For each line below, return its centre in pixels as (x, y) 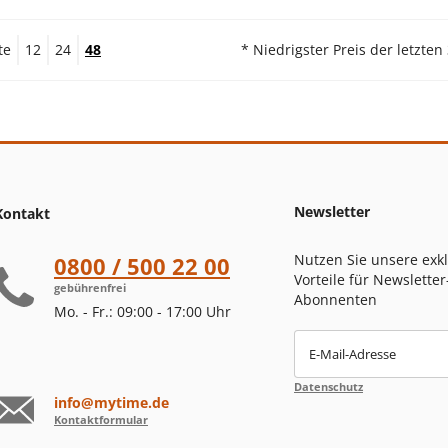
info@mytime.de (111, 403)
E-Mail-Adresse (352, 354)
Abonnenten (335, 300)
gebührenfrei (90, 288)
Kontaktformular (101, 420)
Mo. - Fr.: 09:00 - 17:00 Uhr (142, 312)
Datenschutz (328, 387)
